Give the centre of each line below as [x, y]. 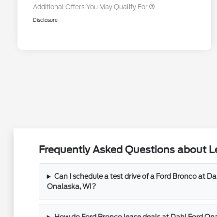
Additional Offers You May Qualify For [90, 7]
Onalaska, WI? [71, 187]
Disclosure [45, 20]
